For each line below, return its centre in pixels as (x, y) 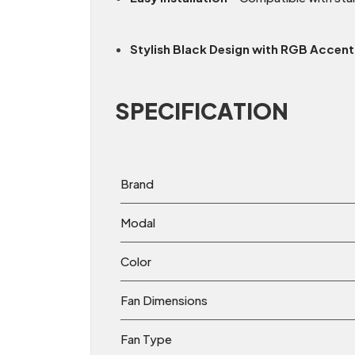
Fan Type (146, 339)
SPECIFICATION (204, 111)
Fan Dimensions (164, 300)
